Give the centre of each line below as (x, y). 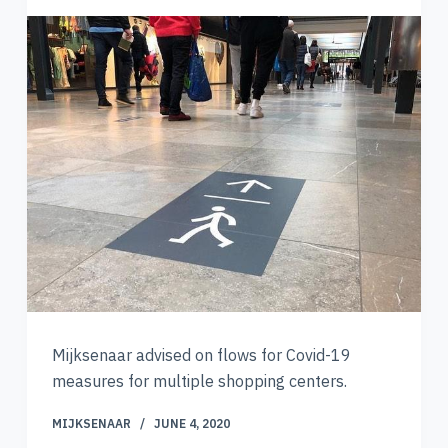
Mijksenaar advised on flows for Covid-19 (201, 354)
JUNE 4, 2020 (191, 423)
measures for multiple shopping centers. (199, 380)
